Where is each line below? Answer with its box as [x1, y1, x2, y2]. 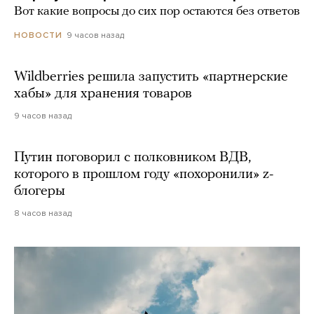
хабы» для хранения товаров [14, 87, 192, 102]
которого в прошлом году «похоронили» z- [14, 168, 273, 182]
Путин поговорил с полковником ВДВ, [14, 151, 251, 165]
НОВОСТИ [14, 30, 62, 41]
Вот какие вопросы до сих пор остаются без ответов [14, 5, 300, 19]
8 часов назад [14, 208, 71, 219]
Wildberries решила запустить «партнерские [14, 70, 288, 85]
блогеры [14, 184, 65, 199]
